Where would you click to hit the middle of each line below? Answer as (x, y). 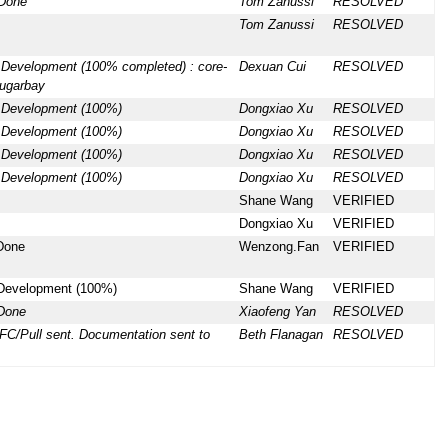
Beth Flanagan (280, 335)
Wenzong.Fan (278, 247)
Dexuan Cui (272, 67)
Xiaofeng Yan (277, 312)
